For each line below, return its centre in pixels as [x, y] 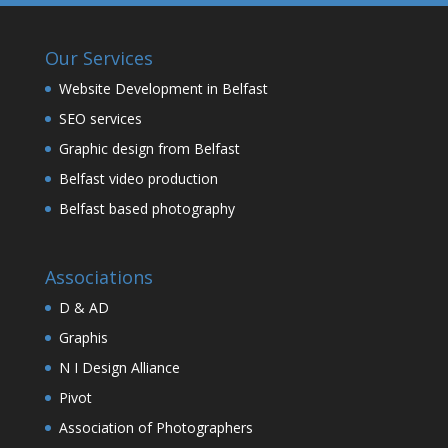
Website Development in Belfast [163, 88]
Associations [98, 276]
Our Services [98, 57]
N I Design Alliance [119, 367]
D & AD [83, 307]
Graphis [83, 337]
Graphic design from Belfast [149, 148]
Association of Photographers [155, 427]
